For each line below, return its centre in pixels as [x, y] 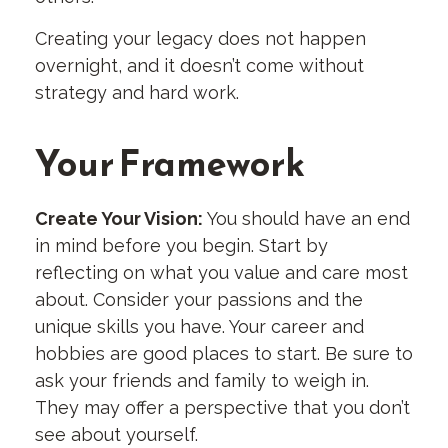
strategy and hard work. [137, 92]
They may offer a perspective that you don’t [222, 407]
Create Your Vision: [121, 218]
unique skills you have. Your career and [199, 326]
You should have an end [308, 218]
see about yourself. [116, 434]
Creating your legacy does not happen [200, 38]
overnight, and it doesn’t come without [199, 65]
